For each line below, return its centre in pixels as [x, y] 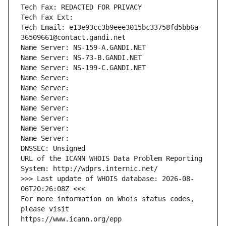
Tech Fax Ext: [47, 17]
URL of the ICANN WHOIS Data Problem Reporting [111, 159]
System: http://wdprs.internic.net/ [89, 169]
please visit [45, 209]
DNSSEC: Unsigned [53, 149]
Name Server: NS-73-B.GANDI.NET [81, 58]
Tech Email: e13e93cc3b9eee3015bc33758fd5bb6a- [111, 27]
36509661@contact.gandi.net [73, 38]
